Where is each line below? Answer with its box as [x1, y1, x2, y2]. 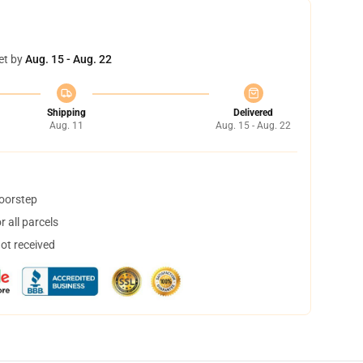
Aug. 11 [49, 120, 83, 131]
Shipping [46, 107, 86, 118]
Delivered [233, 107, 273, 118]
